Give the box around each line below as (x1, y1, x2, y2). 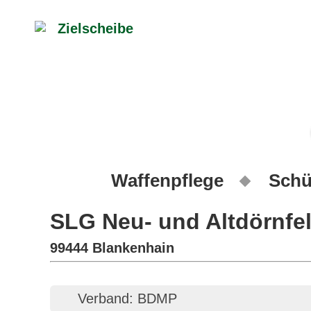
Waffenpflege (111, 170, 224, 191)
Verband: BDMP (78, 291, 177, 306)
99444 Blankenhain (50, 240, 174, 255)
